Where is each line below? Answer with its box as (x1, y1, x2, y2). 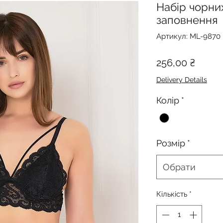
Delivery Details (156, 76, 207, 84)
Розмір (156, 138, 185, 149)
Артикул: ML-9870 (156, 32, 221, 41)
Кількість (156, 190, 187, 199)
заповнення (156, 13, 218, 26)
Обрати (163, 162, 196, 173)
